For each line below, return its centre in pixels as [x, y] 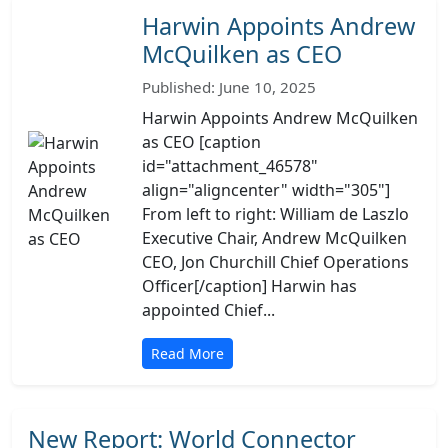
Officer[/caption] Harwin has [249, 286]
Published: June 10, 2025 [229, 87]
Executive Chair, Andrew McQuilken [274, 238]
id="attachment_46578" [230, 166]
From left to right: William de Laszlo [275, 214]
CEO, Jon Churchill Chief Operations [275, 262]
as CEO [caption [201, 142]
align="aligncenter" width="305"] [266, 190]
